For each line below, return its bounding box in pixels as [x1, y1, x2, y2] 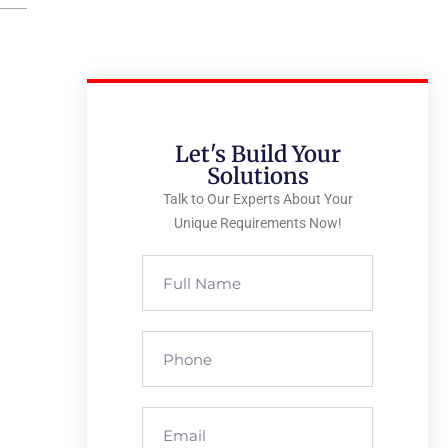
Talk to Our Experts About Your [162, 191, 353, 207]
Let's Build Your [174, 140, 341, 168]
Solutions [206, 162, 309, 190]
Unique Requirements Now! [173, 215, 342, 231]
